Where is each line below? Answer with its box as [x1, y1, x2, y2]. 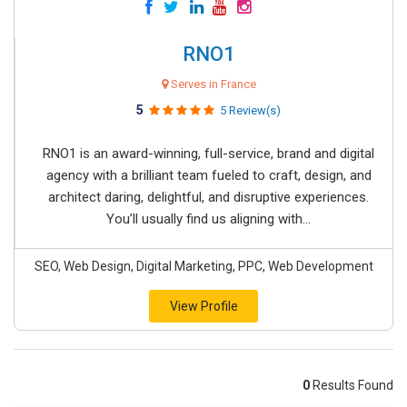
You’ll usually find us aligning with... [106, 211, 311, 227]
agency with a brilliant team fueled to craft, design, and [45, 167, 372, 184]
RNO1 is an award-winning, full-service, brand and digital [43, 145, 374, 162]
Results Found [310, 378, 393, 392]
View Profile [169, 299, 238, 313]
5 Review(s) [220, 104, 281, 117]
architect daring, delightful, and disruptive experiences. [48, 189, 369, 205]
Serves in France [167, 77, 256, 91]
